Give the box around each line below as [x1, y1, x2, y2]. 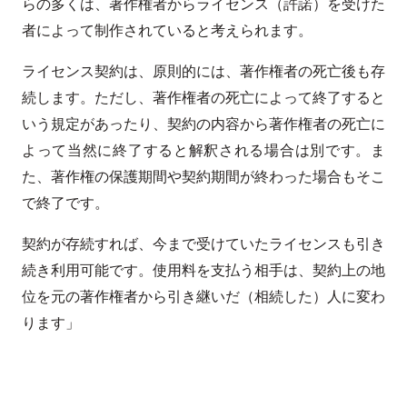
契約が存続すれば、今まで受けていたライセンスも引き [22, 233, 385, 254]
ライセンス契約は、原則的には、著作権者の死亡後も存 [22, 60, 385, 82]
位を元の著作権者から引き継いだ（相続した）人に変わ [22, 285, 385, 307]
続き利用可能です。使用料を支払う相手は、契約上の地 [22, 259, 385, 281]
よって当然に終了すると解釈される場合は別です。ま [22, 139, 385, 161]
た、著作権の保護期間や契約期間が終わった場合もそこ [22, 165, 385, 187]
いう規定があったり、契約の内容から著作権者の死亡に [22, 113, 385, 134]
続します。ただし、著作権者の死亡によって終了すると [22, 86, 385, 108]
